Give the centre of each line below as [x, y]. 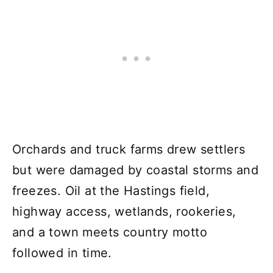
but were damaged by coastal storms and [136, 170]
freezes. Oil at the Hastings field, [111, 190]
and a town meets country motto [110, 232]
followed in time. [62, 253]
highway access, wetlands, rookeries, [124, 211]
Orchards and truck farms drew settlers [129, 149]
